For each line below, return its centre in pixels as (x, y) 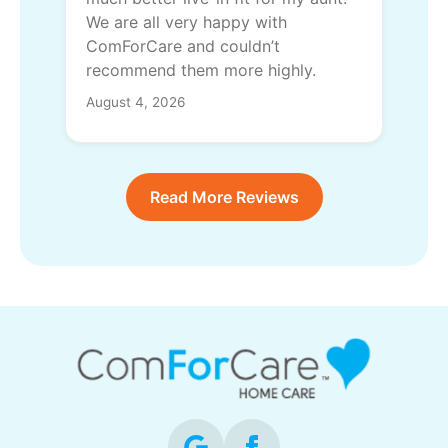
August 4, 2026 (135, 102)
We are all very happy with (186, 22)
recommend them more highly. (201, 70)
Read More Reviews (224, 197)
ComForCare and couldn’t (183, 46)
